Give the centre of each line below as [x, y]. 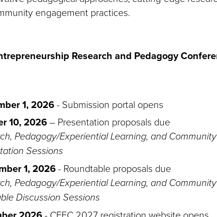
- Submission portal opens [109, 104]
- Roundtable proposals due [113, 168]
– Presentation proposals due [108, 122]
